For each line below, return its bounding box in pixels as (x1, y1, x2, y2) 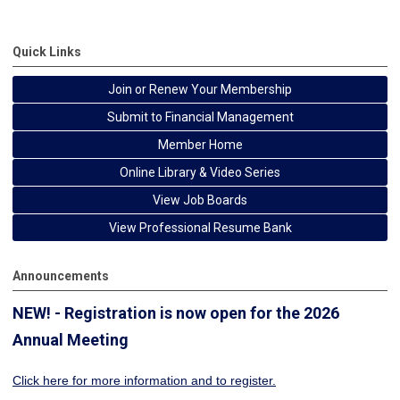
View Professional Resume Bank (108, 220, 292, 235)
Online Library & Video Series (120, 164, 280, 179)
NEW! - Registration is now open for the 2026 (12, 303, 339, 322)
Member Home (157, 137, 243, 152)
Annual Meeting (12, 329, 129, 349)
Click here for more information (12, 372, 187, 387)
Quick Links (12, 44, 81, 59)
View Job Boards (153, 192, 247, 207)
